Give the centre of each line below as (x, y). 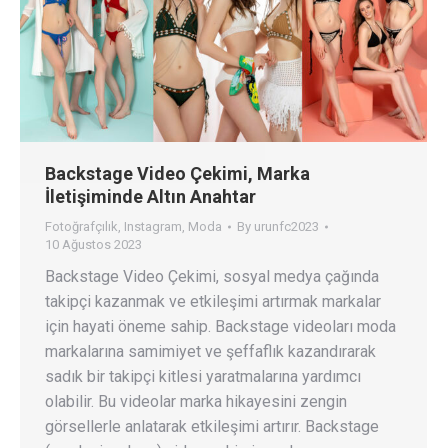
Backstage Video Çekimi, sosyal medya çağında (212, 276)
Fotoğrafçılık (81, 226)
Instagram (153, 226)
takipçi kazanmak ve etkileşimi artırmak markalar (213, 301)
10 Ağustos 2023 (93, 244)
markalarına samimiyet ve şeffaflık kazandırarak (210, 351)
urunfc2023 (286, 226)
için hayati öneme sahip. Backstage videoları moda (220, 326)
